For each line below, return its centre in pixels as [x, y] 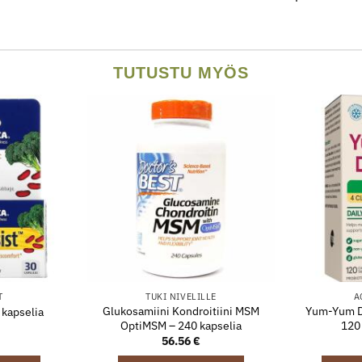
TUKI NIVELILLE [181, 296]
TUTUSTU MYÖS [181, 73]
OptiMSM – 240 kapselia [181, 325]
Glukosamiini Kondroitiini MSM [181, 310]
